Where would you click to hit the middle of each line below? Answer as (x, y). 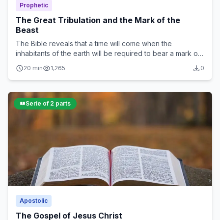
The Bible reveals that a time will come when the (94, 43)
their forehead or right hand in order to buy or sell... (99, 63)
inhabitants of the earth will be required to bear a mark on (109, 53)
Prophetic (34, 5)
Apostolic (34, 201)
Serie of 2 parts (48, 103)
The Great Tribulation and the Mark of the (98, 20)
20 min (33, 68)
